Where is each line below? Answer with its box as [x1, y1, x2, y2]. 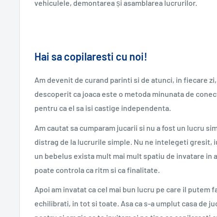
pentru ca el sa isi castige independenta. [34, 103, 171, 113]
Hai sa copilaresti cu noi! [34, 49, 147, 62]
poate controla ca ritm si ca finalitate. [34, 165, 160, 174]
